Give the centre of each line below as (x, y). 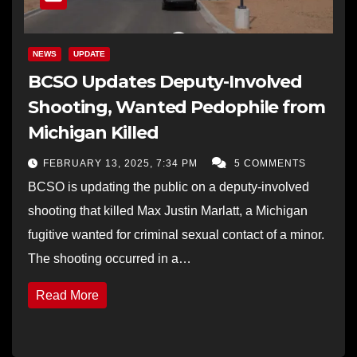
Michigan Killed (93, 132)
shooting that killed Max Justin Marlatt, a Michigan (168, 210)
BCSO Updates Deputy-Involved (165, 81)
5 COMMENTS (270, 163)
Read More (67, 295)
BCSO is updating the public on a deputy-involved (169, 186)
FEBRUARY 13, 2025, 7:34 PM (122, 163)
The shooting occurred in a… (110, 258)
